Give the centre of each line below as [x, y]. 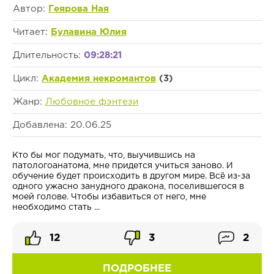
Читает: [32, 32]
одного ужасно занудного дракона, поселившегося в [128, 187]
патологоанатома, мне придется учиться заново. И [123, 166]
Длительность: [48, 56]
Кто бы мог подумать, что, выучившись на [104, 156]
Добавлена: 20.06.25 [62, 125]
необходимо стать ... [56, 208]
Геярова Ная [79, 9]
